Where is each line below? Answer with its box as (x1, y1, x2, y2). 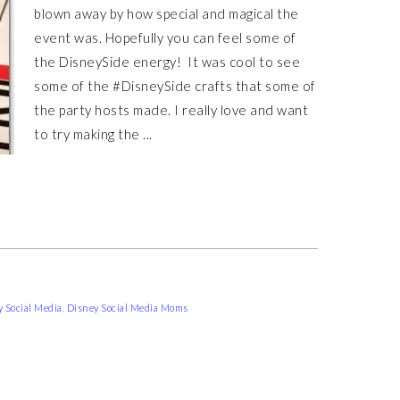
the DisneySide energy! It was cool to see (34, 54, 300, 70)
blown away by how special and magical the (34, 5, 299, 21)
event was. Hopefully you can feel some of (34, 29, 296, 46)
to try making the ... (34, 126, 153, 142)
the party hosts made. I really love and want (34, 102, 308, 118)
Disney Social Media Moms (66, 302, 188, 313)
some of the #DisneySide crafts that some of (34, 78, 316, 94)
